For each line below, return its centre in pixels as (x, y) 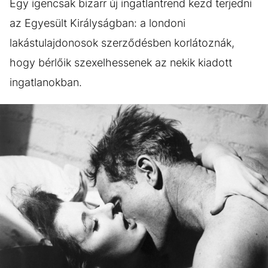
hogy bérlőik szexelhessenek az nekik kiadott (121, 63)
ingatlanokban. (46, 82)
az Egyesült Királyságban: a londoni (98, 23)
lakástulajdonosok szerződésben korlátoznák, (122, 43)
